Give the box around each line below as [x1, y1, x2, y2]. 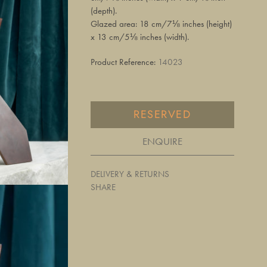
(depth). [90, 5, 117, 17]
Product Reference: [90, 55, 158, 68]
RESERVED [133, 106, 191, 122]
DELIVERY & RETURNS [90, 167, 169, 180]
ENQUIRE [142, 134, 182, 148]
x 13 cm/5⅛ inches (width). [90, 31, 189, 44]
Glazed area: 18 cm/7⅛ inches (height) [90, 18, 232, 30]
